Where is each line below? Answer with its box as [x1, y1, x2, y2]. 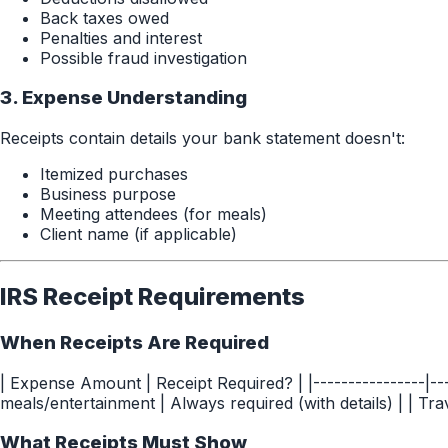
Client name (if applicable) [40, 224, 237, 245]
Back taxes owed [40, 7, 169, 28]
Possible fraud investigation [40, 47, 247, 68]
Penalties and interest [40, 27, 202, 48]
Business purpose [40, 184, 176, 205]
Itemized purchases [40, 164, 188, 185]
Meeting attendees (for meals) [40, 204, 267, 225]
